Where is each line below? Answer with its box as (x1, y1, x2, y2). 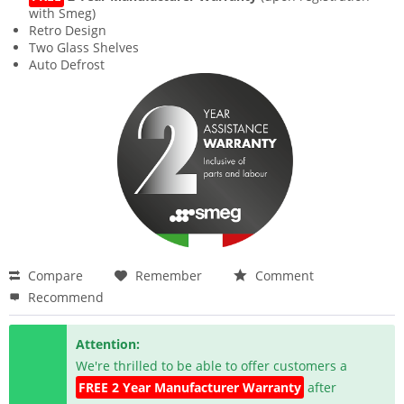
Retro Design (29, 22, 106, 40)
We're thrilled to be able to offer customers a (76, 356, 348, 374)
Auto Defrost (29, 56, 105, 74)
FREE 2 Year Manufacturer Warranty (78, 378, 302, 396)
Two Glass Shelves (29, 39, 139, 57)
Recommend (24, 288, 104, 306)
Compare (24, 266, 83, 284)
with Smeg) (29, 5, 96, 23)
